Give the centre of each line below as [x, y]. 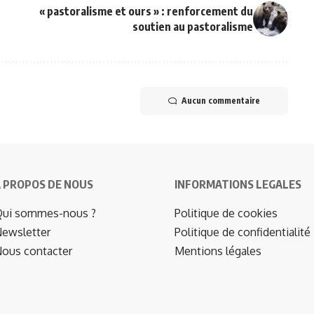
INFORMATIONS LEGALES [238, 185]
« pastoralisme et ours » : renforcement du [146, 12]
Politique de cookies [226, 213]
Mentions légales [218, 251]
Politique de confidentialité [243, 232]
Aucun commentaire [220, 101]
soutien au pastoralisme [192, 27]
